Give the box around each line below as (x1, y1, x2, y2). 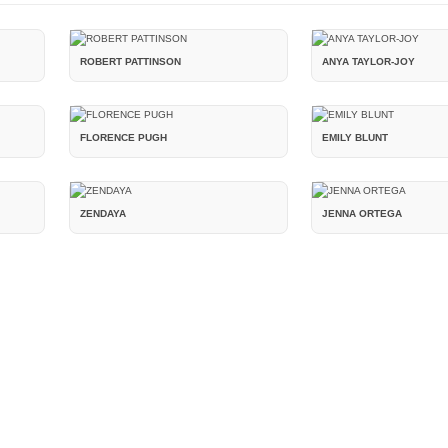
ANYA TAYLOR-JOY (322, 55, 416, 67)
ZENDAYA (79, 208, 126, 220)
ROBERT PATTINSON (79, 55, 181, 67)
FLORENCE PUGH (79, 132, 167, 144)
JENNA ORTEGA (322, 208, 403, 220)
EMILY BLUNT (322, 132, 389, 144)
